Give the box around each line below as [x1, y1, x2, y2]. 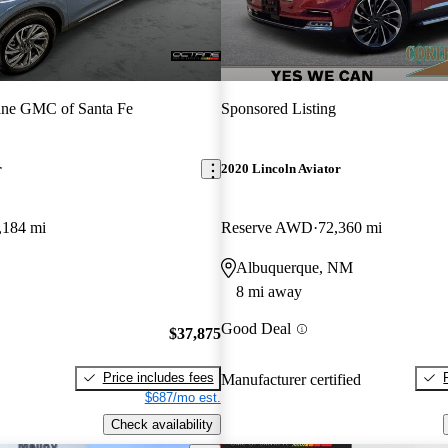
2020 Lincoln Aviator [220, 161, 341, 177]
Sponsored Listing [220, 99, 336, 117]
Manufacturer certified [220, 370, 361, 388]
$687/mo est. [144, 389, 221, 405]
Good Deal [220, 320, 291, 338]
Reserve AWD [220, 219, 313, 237]
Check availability [110, 416, 213, 432]
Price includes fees [102, 369, 214, 385]
